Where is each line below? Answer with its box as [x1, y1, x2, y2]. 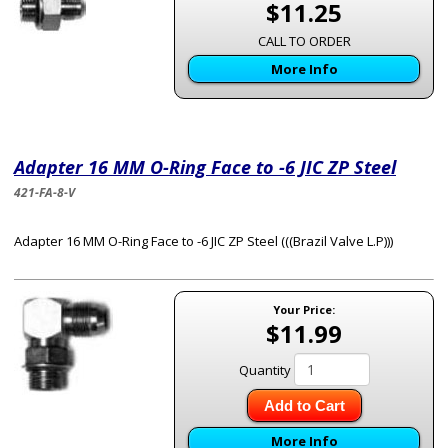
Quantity [238, 361, 291, 379]
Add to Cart [263, 397, 345, 414]
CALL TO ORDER [257, 32, 351, 50]
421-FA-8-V [14, 184, 75, 201]
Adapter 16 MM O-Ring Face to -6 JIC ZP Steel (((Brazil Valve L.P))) [14, 232, 393, 250]
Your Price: [273, 302, 335, 317]
